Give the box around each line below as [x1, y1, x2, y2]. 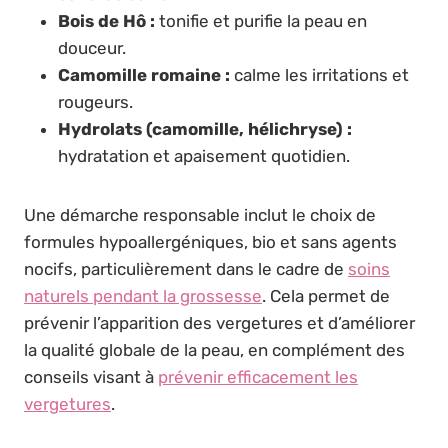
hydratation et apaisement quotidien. [58, 146, 350, 167]
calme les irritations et [230, 65, 409, 86]
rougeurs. [58, 92, 133, 113]
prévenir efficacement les [158, 367, 358, 388]
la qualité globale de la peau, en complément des [24, 340, 405, 361]
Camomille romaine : [58, 65, 230, 86]
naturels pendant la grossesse [24, 286, 262, 307]
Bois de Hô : [58, 11, 155, 32]
